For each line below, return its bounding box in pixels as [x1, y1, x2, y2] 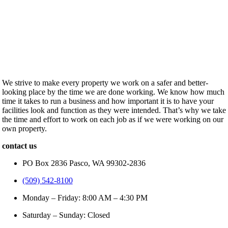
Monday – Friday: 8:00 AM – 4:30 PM [22, 193, 148, 202]
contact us [2, 141, 37, 150]
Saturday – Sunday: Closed [22, 210, 110, 219]
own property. [2, 124, 47, 133]
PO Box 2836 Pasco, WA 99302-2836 [22, 158, 146, 167]
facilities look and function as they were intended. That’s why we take [2, 105, 226, 115]
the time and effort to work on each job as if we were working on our [2, 115, 223, 124]
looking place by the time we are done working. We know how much [2, 87, 224, 96]
